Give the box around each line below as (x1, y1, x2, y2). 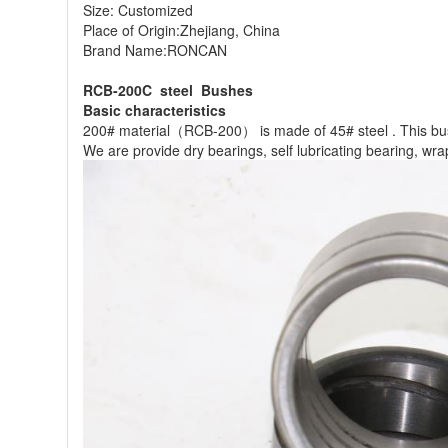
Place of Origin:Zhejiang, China (83, 20, 281, 41)
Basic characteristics (83, 100, 231, 121)
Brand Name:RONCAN (83, 40, 228, 61)
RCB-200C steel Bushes (83, 80, 258, 101)
